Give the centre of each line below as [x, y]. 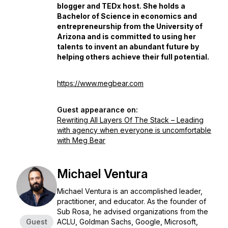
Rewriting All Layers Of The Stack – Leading [130, 120]
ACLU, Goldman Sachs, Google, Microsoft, [127, 222]
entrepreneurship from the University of [130, 26]
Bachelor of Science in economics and [127, 16]
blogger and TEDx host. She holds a [121, 6]
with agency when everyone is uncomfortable [134, 130]
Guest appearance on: [97, 110]
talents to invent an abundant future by [128, 47]
